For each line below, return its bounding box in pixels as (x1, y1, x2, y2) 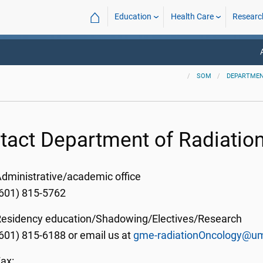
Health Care (170, 12, 214, 22)
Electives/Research (152, 213, 242, 225)
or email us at (68, 230, 131, 241)
